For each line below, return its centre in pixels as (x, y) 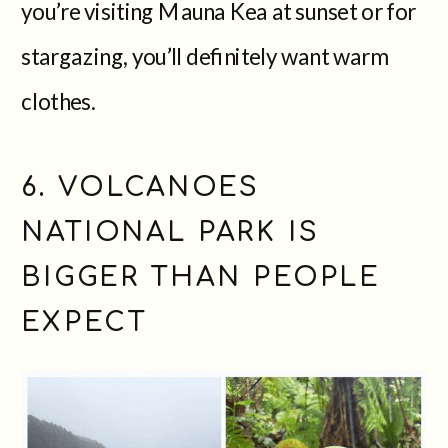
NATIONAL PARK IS (170, 231)
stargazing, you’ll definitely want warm (204, 55)
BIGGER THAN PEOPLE (200, 276)
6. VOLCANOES (141, 187)
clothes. (58, 100)
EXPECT (84, 321)
